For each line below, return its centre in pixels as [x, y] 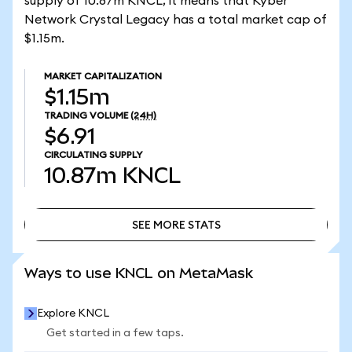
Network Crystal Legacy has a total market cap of [176, 20]
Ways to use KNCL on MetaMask [139, 273]
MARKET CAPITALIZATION [103, 76]
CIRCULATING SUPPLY [93, 155]
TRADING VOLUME [86, 115]
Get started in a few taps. [115, 333]
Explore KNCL [73, 313]
